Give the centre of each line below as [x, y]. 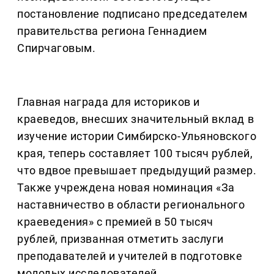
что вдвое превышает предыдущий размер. [137, 171]
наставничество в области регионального [131, 205]
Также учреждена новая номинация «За [126, 188]
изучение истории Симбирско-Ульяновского [137, 136]
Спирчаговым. [57, 48]
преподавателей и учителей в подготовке [130, 256]
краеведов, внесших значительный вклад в [136, 119]
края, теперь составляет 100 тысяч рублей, [135, 154]
